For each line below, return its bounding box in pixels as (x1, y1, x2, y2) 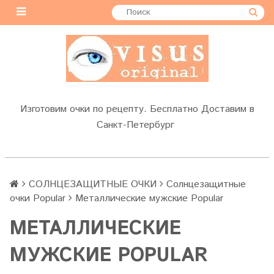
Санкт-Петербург (97, 118, 177, 132)
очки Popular (10, 191, 65, 206)
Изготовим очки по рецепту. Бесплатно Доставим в (20, 102, 254, 116)
